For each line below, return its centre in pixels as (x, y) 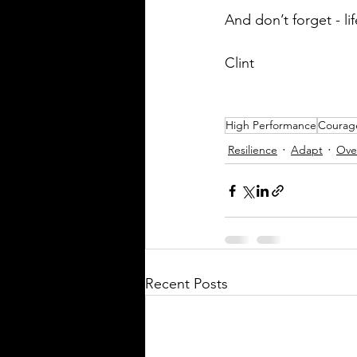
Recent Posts (186, 284)
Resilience (253, 150)
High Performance (271, 126)
